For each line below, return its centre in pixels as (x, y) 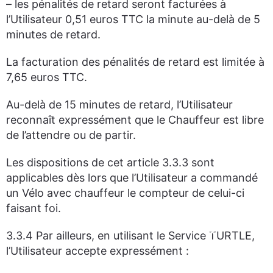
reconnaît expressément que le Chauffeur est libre (135, 120)
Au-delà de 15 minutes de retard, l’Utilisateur (119, 105)
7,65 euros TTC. (47, 77)
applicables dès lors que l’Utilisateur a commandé (132, 178)
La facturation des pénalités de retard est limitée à (135, 62)
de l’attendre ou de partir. (71, 135)
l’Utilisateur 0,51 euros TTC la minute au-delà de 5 (133, 19)
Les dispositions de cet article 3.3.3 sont (110, 162)
